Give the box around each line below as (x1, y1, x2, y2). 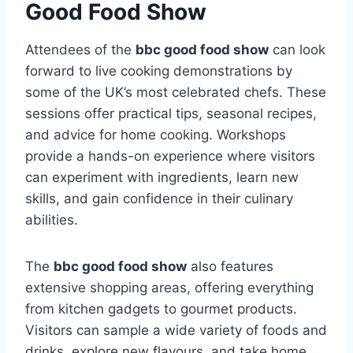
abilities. (25, 212, 78, 229)
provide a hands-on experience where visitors (25, 148, 315, 165)
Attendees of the (25, 42, 136, 58)
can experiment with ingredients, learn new (25, 169, 299, 186)
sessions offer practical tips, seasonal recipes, (25, 106, 317, 122)
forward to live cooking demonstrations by (25, 63, 292, 80)
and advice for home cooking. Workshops (25, 127, 286, 143)
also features (187, 258, 273, 275)
